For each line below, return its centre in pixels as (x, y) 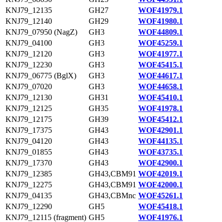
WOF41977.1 (161, 54)
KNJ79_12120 (29, 54)
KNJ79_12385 (29, 174)
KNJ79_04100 (29, 43)
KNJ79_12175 (29, 119)
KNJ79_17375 (29, 130)
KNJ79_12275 (29, 185)
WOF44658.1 (161, 86)
